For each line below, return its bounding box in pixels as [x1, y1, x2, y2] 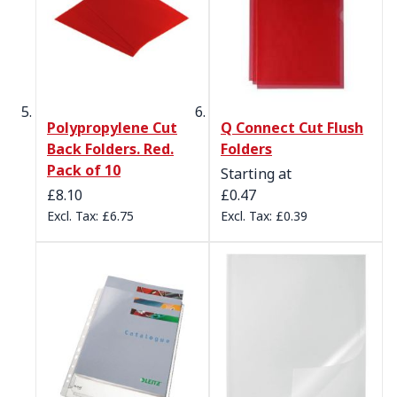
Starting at [221, 164, 292, 184]
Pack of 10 [47, 160, 121, 181]
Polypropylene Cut [47, 118, 177, 138]
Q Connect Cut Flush [221, 118, 363, 138]
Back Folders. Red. [47, 139, 174, 160]
